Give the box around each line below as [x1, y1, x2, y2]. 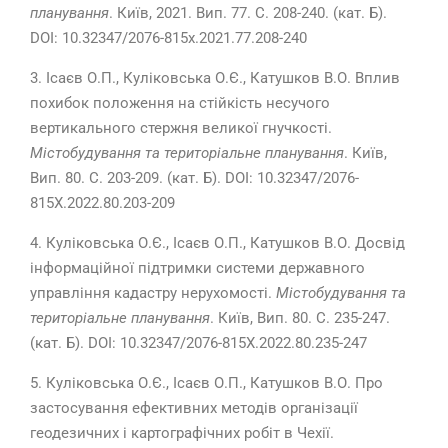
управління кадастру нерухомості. [30, 284, 272, 303]
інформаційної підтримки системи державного [30, 259, 365, 278]
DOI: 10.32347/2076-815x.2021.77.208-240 [30, 29, 307, 48]
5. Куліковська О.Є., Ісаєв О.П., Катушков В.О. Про [30, 374, 383, 393]
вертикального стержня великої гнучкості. [30, 119, 332, 138]
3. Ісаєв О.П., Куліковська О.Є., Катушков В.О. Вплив [30, 69, 400, 88]
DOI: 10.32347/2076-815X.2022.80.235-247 [88, 334, 367, 353]
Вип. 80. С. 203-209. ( [30, 169, 172, 188]
